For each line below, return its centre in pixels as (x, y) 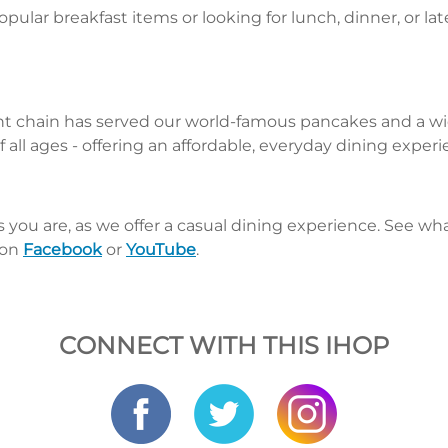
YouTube (161, 250)
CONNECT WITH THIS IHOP (224, 346)
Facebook (62, 250)
